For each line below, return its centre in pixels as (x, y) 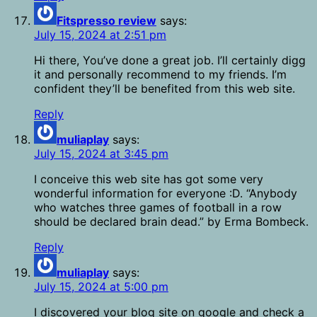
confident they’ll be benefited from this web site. (165, 89)
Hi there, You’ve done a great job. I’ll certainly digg (170, 60)
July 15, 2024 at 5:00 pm (101, 287)
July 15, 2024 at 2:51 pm (100, 35)
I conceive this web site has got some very (149, 179)
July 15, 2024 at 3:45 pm (101, 154)
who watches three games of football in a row (158, 208)
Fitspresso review (106, 21)
